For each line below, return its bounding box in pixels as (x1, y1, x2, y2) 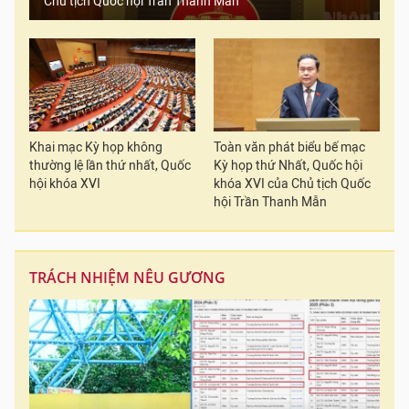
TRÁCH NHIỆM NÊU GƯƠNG (29, 267, 225, 288)
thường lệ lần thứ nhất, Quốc (29, 158, 191, 173)
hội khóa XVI (29, 176, 100, 192)
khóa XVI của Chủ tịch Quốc (214, 176, 371, 192)
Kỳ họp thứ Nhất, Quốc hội (214, 158, 362, 173)
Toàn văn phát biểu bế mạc (214, 140, 365, 155)
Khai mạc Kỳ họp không (29, 140, 163, 155)
